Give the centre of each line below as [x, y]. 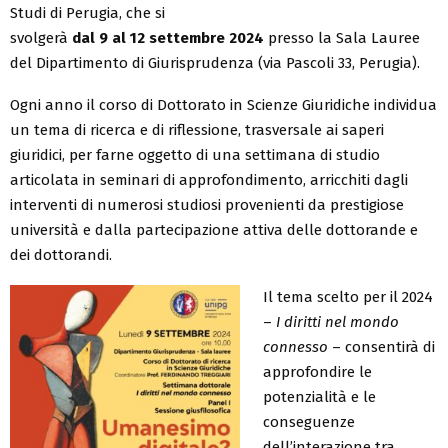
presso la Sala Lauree [342, 37]
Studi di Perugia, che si [87, 12]
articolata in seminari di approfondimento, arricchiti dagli [209, 179]
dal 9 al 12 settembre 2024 [168, 37]
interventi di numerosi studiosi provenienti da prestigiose [207, 204]
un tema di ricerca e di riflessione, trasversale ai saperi [197, 129]
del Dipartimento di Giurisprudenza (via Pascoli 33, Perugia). [215, 62]
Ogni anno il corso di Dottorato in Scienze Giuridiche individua [223, 104]
